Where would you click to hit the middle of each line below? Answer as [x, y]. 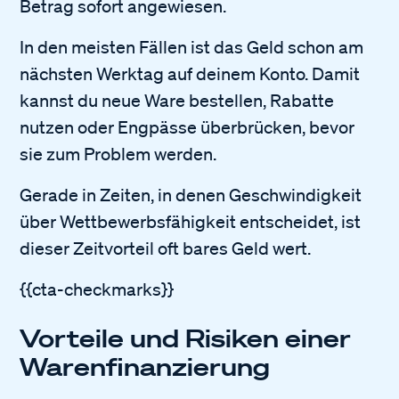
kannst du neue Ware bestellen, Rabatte [177, 100]
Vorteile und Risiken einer [186, 338]
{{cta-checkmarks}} [97, 289]
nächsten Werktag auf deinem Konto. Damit [190, 73]
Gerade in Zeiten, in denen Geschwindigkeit [191, 195]
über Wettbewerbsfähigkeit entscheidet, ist [191, 221]
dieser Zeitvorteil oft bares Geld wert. [166, 248]
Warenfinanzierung [145, 366]
